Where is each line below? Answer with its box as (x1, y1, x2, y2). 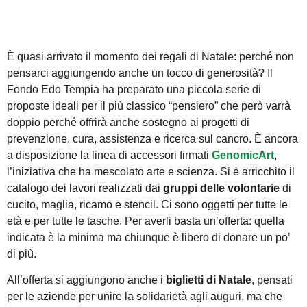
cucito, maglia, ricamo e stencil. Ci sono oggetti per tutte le (7, 198, 288, 210)
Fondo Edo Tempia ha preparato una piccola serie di (7, 83, 261, 95)
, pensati (251, 274, 293, 286)
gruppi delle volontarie (163, 182, 280, 194)
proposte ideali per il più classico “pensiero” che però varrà (7, 99, 291, 112)
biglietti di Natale (166, 274, 251, 286)
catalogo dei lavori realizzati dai (7, 182, 163, 194)
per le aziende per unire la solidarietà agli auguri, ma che (7, 291, 282, 303)
